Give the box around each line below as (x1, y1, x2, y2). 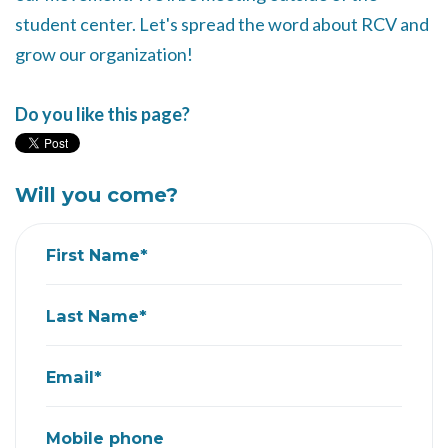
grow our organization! (15, 43, 193, 65)
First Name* (46, 244, 148, 265)
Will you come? (15, 183, 178, 207)
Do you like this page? (15, 103, 190, 125)
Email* (46, 366, 102, 387)
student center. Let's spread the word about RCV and (15, 13, 429, 35)
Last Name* (46, 305, 147, 326)
